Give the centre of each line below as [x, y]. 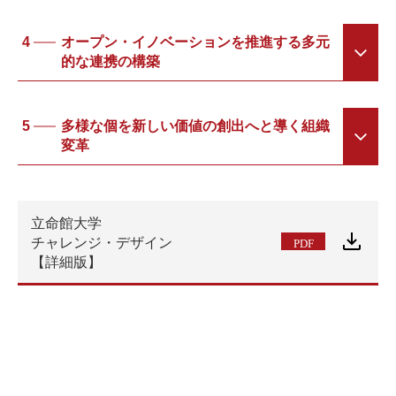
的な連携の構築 [110, 61]
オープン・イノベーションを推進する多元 [195, 42]
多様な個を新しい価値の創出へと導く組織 [195, 126]
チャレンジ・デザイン [102, 242]
